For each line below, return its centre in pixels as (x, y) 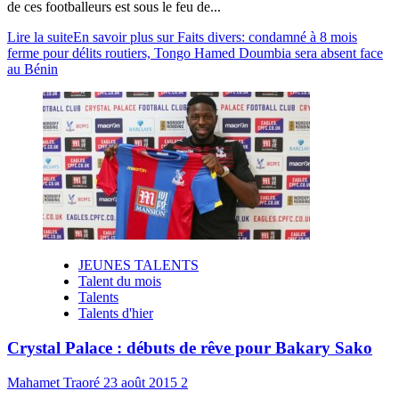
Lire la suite (40, 37)
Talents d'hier (116, 313)
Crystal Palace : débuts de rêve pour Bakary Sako (190, 347)
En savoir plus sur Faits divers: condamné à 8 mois (215, 37)
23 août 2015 (142, 382)
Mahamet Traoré (55, 382)
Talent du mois (120, 281)
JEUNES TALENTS (138, 265)
